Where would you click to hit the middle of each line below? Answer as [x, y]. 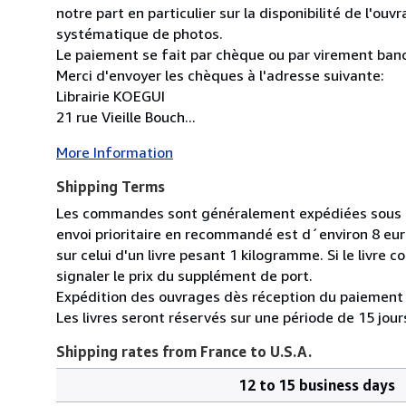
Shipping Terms [111, 186]
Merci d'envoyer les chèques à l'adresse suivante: [220, 75]
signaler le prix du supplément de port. [184, 275]
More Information [115, 152]
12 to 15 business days [317, 385]
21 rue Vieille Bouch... [126, 116]
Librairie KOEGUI [111, 96]
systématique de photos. [140, 33]
